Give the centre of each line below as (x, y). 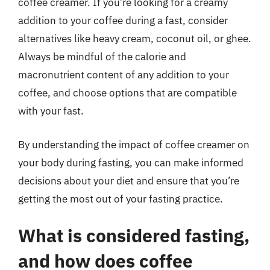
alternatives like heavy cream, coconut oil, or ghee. (135, 39)
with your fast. (51, 111)
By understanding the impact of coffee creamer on (134, 144)
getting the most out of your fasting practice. (121, 199)
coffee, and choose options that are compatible (127, 93)
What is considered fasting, (134, 235)
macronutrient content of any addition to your (124, 75)
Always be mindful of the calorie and (102, 57)
